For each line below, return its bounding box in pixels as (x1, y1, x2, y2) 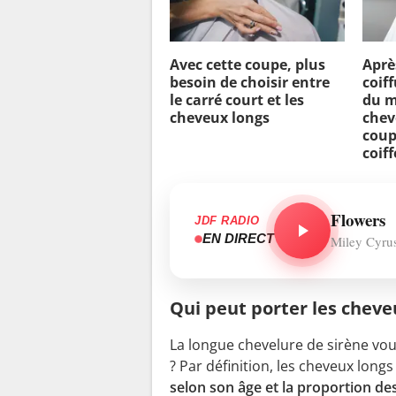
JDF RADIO (194, 214, 260, 228)
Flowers (331, 207, 385, 232)
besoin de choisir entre (170, 72, 330, 92)
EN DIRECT (202, 231, 274, 247)
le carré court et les (170, 89, 304, 110)
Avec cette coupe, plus (170, 54, 325, 74)
